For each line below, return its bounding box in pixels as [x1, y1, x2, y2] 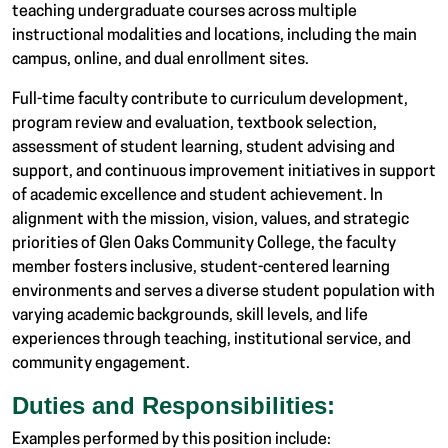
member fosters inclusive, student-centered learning [12, 260, 390, 277]
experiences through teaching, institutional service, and [12, 332, 411, 349]
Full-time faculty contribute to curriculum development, [12, 92, 408, 109]
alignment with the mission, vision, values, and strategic [12, 212, 409, 229]
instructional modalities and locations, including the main [12, 28, 417, 45]
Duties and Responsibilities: [12, 392, 335, 420]
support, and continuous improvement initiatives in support [12, 164, 436, 181]
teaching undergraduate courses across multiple [12, 4, 357, 21]
